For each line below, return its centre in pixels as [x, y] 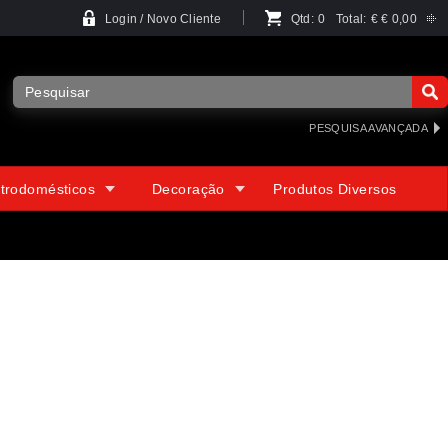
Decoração [188, 189]
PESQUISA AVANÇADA [368, 128]
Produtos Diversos [335, 189]
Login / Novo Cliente [163, 19]
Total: [351, 19]
